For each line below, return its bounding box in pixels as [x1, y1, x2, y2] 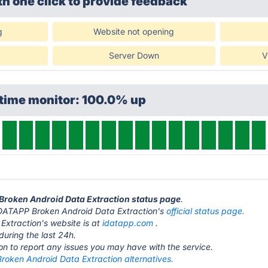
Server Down [108, 50, 159, 60]
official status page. [166, 206, 245, 216]
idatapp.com [102, 218, 154, 228]
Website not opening [93, 26, 175, 36]
